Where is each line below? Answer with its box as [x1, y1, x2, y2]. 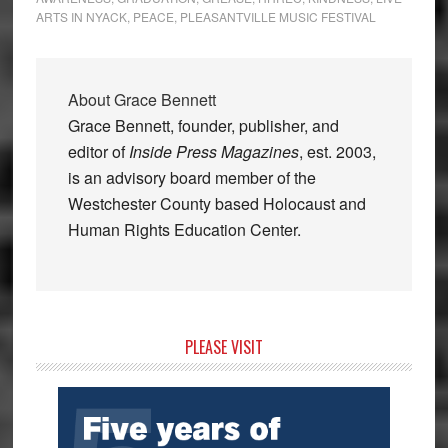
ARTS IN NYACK [35, 8, 127, 26]
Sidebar [34, 362, 116, 398]
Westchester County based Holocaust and [67, 192, 366, 216]
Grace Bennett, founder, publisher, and [67, 114, 339, 138]
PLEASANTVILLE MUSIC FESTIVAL [179, 8, 376, 26]
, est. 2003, [298, 140, 376, 164]
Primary [34, 334, 118, 370]
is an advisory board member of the [67, 166, 316, 190]
